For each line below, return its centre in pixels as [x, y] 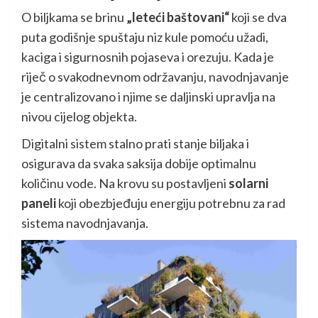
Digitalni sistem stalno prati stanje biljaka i [135, 144]
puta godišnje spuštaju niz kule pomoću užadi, [145, 37]
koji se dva [258, 17]
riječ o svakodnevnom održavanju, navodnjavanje [155, 77]
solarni [248, 183]
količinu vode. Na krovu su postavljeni [125, 183]
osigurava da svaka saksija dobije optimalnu [139, 164]
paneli [39, 203]
